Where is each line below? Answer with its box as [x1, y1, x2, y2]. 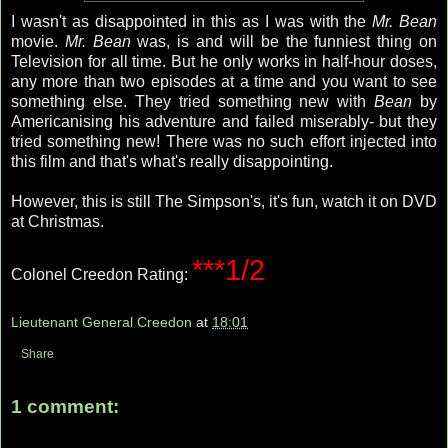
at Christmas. [11, 213, 104, 231]
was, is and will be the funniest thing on [130, 33, 438, 51]
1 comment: [11, 395, 119, 417]
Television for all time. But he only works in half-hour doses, [11, 53, 437, 71]
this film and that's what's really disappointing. [11, 153, 333, 171]
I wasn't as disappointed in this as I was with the [11, 13, 373, 31]
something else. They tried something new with [11, 93, 375, 111]
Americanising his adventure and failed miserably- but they [11, 113, 437, 131]
